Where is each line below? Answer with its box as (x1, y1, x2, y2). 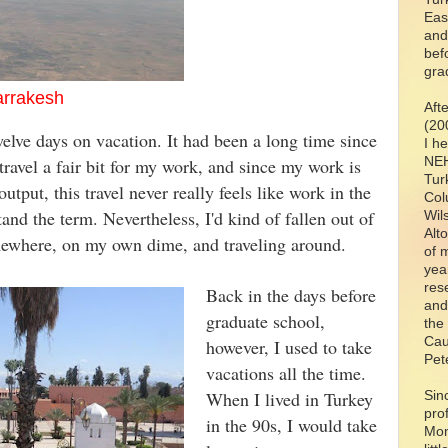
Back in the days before (206, 283, 376, 307)
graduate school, (206, 309, 325, 333)
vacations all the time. (206, 361, 366, 385)
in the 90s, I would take (206, 413, 377, 437)
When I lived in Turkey (206, 387, 373, 411)
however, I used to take (206, 335, 372, 359)
